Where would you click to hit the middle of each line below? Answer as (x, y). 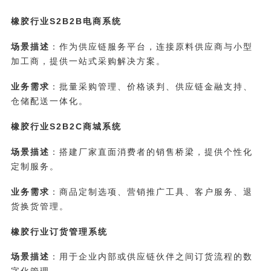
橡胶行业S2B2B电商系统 (66, 21)
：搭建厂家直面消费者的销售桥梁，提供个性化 (151, 152)
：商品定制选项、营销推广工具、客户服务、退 (151, 191)
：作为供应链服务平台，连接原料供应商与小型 (151, 47)
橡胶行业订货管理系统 (59, 231)
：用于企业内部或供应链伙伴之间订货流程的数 (151, 257)
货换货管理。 (40, 206)
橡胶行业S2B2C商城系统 (66, 126)
